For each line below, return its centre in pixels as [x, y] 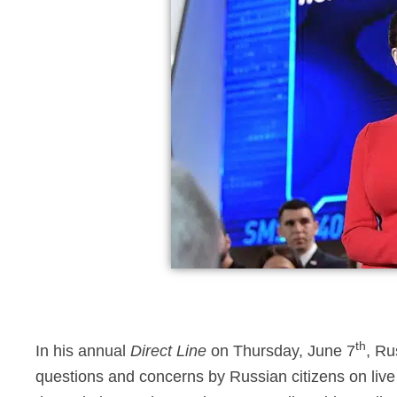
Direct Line [168, 351]
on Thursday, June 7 [281, 351]
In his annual [83, 351]
